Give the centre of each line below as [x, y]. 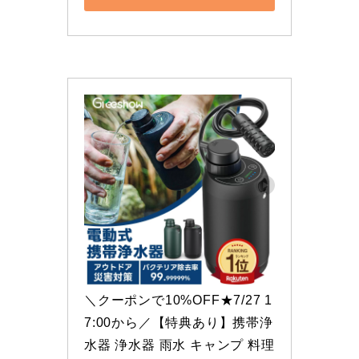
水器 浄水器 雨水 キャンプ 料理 [179, 345]
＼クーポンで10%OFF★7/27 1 [179, 301]
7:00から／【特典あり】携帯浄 [179, 323]
